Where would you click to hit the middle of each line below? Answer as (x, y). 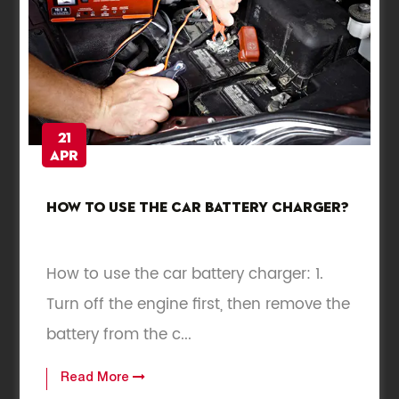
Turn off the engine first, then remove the (199, 305)
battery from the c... (119, 335)
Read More (97, 379)
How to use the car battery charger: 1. (185, 275)
